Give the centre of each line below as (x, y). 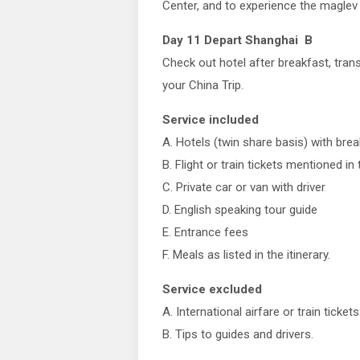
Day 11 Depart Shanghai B (237, 40)
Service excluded (212, 289)
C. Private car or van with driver (244, 187)
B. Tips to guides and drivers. (238, 334)
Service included (211, 120)
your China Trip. (203, 85)
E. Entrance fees (205, 232)
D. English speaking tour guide (240, 210)
